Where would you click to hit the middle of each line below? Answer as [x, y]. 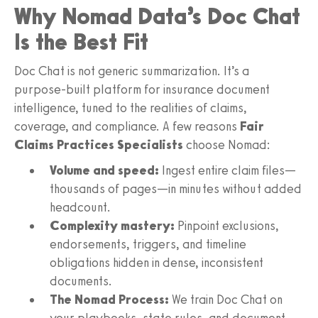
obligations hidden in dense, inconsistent [157, 262]
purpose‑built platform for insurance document [142, 89]
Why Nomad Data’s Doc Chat [157, 16]
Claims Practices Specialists [99, 144]
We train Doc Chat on [226, 299]
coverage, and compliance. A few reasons [127, 126]
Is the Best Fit [81, 42]
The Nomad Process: [109, 299]
